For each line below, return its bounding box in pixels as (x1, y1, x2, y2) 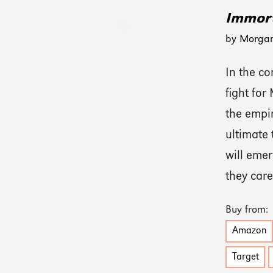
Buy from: (225, 204, 269, 215)
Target (232, 252, 259, 263)
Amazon (232, 226, 267, 236)
